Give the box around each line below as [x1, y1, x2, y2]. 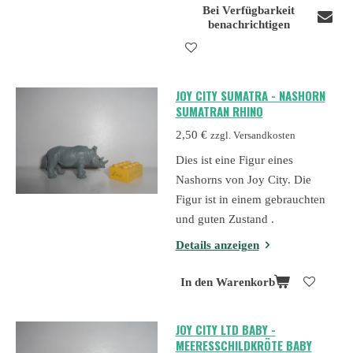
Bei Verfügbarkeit [203, 4, 295, 17]
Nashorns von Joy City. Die [175, 173, 311, 187]
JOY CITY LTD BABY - [175, 321, 276, 338]
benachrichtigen [207, 18, 290, 32]
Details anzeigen [175, 238, 259, 251]
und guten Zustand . [175, 213, 274, 226]
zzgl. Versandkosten [210, 129, 295, 141]
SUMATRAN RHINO [175, 102, 263, 121]
